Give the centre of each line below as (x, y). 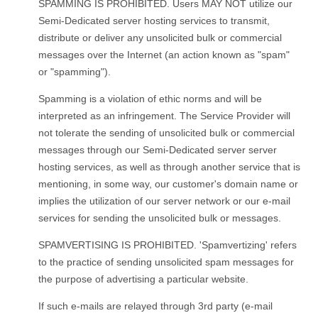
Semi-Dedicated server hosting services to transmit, (154, 20)
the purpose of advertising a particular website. (143, 279)
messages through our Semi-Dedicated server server (158, 149)
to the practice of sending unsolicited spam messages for (166, 262)
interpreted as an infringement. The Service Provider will (164, 115)
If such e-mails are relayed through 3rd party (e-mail (155, 306)
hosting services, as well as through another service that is (169, 166)
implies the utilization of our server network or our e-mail (164, 201)
